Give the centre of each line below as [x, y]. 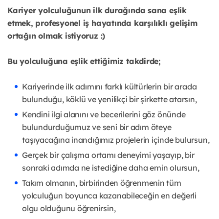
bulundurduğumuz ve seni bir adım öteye [97, 127]
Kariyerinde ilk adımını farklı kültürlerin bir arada [109, 87]
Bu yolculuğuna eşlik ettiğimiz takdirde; [84, 61]
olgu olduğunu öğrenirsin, [69, 208]
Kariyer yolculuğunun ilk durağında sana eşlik [97, 11]
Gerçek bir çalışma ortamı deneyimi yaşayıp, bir [108, 155]
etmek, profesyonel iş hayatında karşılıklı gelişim [102, 23]
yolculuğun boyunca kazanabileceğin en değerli [109, 196]
